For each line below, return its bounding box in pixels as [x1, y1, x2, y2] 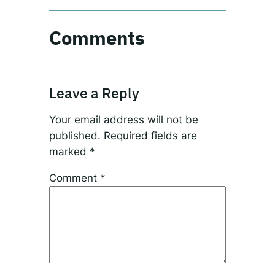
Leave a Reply [48, 83, 139, 103]
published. [48, 130, 101, 142]
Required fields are [103, 130, 197, 142]
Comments [48, 25, 145, 51]
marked [48, 145, 90, 158]
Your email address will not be [48, 114, 198, 126]
